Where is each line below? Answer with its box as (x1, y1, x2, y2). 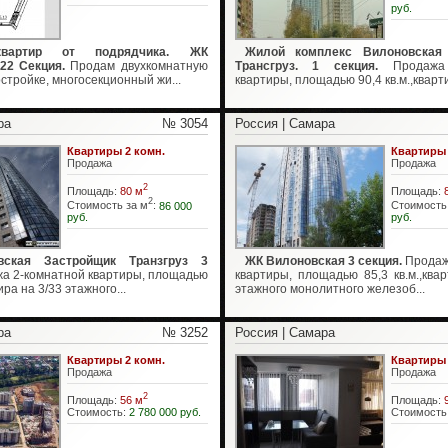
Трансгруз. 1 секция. (234, 59, 378, 73)
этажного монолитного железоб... (234, 282, 425, 296)
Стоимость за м (66, 199, 148, 212)
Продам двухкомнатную (65, 59, 208, 73)
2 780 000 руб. (128, 405, 201, 418)
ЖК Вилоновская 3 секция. (244, 254, 402, 268)
